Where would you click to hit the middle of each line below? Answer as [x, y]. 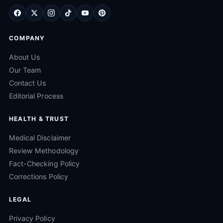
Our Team [25, 70]
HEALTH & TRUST [39, 119]
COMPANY [27, 38]
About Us [25, 57]
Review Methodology [44, 151]
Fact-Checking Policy [44, 164]
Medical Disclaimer [40, 138]
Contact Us [28, 83]
